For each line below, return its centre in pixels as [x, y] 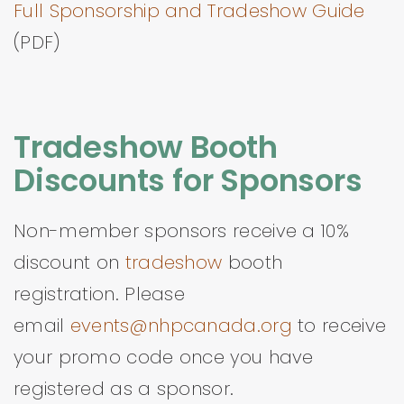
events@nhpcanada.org [184, 326]
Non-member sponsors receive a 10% [181, 231]
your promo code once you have [164, 357]
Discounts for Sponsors [188, 180]
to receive [342, 326]
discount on [69, 262]
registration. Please [100, 294]
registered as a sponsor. [124, 389]
